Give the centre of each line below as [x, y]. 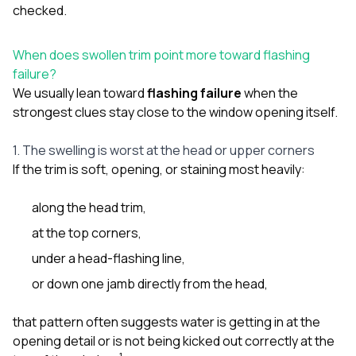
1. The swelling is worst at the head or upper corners [164, 150]
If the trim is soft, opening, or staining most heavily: [159, 169]
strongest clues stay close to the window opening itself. [175, 112]
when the [270, 93]
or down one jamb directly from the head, [150, 283]
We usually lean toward [80, 93]
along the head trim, [89, 207]
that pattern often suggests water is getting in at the [166, 321]
